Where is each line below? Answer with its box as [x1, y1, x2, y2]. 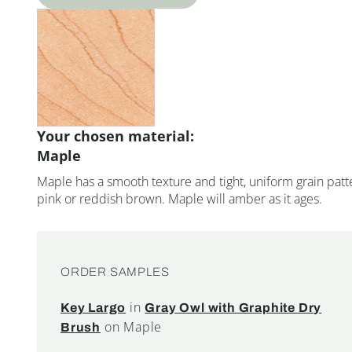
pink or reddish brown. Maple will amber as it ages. [37, 189, 322, 207]
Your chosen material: [37, 126, 194, 145]
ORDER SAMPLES [60, 265, 170, 278]
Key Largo [60, 300, 126, 314]
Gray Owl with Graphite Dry [145, 300, 322, 314]
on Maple [101, 317, 163, 335]
